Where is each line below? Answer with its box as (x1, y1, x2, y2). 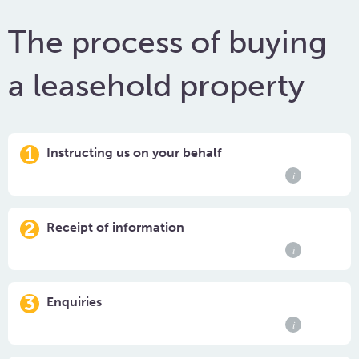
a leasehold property (8, 67, 305, 104)
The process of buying (8, 23, 327, 61)
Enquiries (46, 294, 102, 309)
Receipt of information (46, 220, 184, 235)
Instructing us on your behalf (46, 145, 222, 160)
